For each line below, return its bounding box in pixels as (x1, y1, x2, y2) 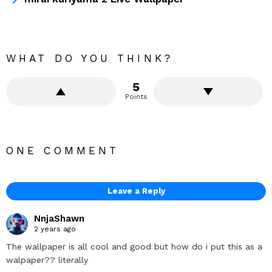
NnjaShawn (34, 213, 84, 225)
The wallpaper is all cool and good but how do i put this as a (6, 241, 262, 251)
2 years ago (34, 225, 76, 234)
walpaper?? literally (6, 254, 88, 265)
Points (124, 92, 148, 101)
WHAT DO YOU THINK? (6, 52, 173, 65)
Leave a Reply (107, 186, 165, 196)
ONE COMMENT (6, 144, 120, 157)
